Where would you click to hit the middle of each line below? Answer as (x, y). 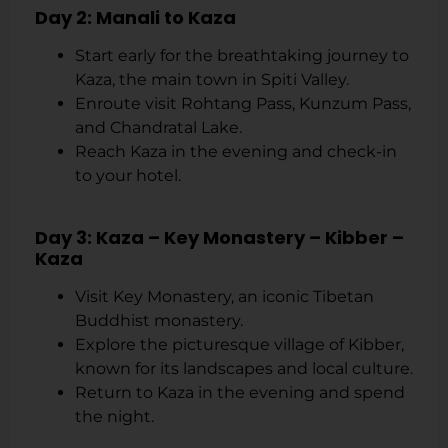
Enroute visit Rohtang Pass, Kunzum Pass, (243, 104)
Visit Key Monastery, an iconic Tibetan (224, 296)
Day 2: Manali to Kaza (135, 18)
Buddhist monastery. (159, 320)
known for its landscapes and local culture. (244, 368)
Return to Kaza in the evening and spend (240, 392)
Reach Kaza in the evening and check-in (236, 152)
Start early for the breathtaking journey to (242, 56)
